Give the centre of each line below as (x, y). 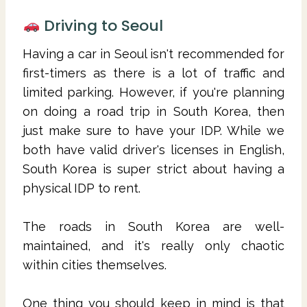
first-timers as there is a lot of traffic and (153, 73)
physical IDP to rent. (82, 188)
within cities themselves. (95, 265)
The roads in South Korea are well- (153, 226)
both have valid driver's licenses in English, (153, 149)
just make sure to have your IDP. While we (153, 130)
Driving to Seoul (102, 25)
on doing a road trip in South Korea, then (153, 111)
